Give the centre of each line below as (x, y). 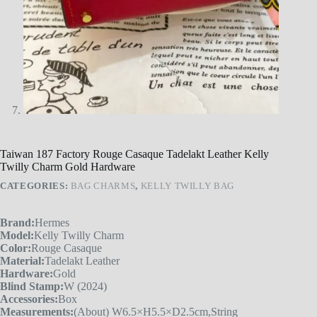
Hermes (52, 223)
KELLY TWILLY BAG (188, 186)
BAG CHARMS (103, 186)
